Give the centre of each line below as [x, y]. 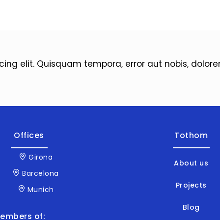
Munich [40, 190]
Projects [191, 185]
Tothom [191, 136]
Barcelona [39, 174]
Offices [29, 136]
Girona [39, 157]
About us [191, 163]
